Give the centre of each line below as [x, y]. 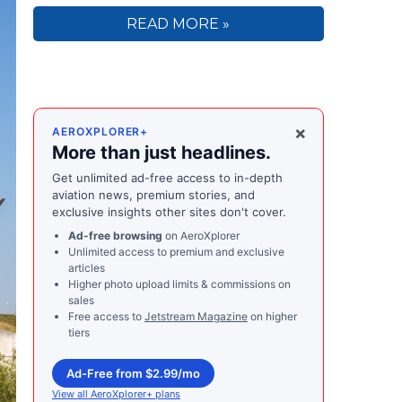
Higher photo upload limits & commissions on [179, 284]
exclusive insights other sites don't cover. [169, 212]
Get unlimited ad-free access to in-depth [167, 178]
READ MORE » [179, 24]
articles [86, 268]
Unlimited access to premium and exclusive [176, 252]
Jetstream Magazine [196, 317]
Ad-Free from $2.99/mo [133, 374]
